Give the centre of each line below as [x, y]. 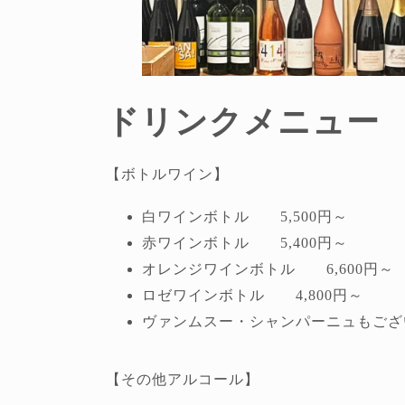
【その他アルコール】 [183, 379]
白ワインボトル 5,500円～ [245, 217]
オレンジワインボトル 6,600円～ [268, 269]
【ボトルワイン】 [167, 174]
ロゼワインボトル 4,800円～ [253, 296]
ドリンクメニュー [243, 122]
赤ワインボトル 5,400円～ [245, 243]
